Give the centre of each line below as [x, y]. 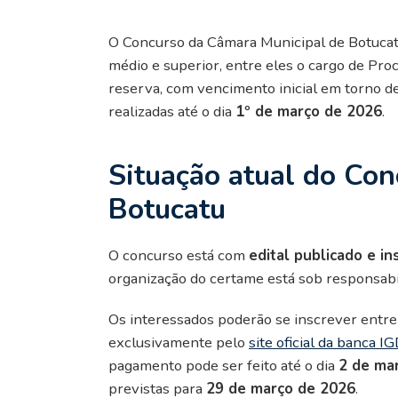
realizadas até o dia [172, 111]
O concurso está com [179, 255]
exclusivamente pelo [179, 342]
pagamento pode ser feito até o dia [223, 365]
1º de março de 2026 [309, 111]
